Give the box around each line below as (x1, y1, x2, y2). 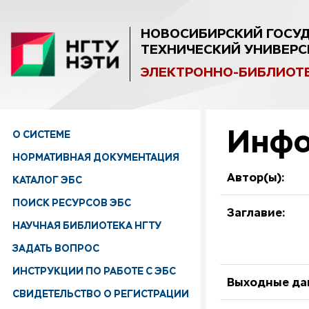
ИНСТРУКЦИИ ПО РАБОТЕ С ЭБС (12, 265, 176, 277)
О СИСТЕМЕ (12, 128, 70, 141)
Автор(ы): (226, 173, 285, 184)
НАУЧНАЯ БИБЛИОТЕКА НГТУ (12, 219, 161, 232)
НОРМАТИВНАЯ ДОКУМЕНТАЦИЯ (12, 151, 179, 163)
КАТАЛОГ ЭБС (12, 174, 82, 186)
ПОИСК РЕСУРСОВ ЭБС (12, 197, 131, 209)
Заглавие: (226, 208, 286, 219)
